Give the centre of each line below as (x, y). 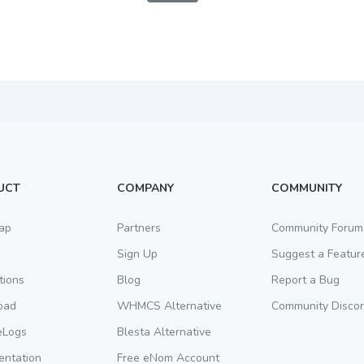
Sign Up (137, 254)
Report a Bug (305, 280)
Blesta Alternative (164, 332)
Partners (139, 228)
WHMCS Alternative (169, 306)
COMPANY (145, 188)
